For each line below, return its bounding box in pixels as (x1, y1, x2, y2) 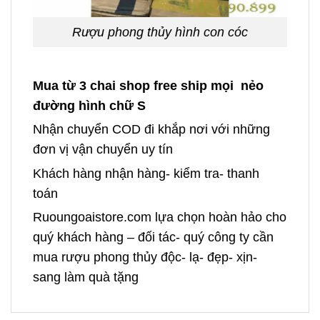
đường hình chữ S (33, 98, 146, 113)
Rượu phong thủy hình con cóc (72, 24, 248, 39)
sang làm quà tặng (33, 270, 139, 285)
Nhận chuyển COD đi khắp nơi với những (33, 122, 270, 137)
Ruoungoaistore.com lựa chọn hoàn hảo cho (33, 210, 286, 225)
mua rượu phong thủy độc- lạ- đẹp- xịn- (33, 250, 257, 265)
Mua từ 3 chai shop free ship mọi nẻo (33, 78, 264, 93)
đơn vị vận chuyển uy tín (33, 142, 173, 157)
